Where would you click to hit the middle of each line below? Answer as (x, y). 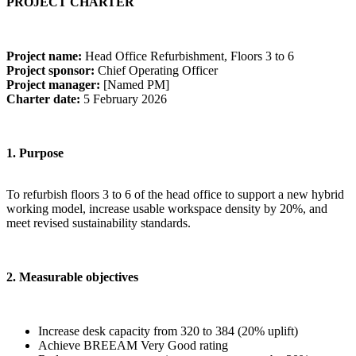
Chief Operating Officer (156, 70)
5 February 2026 (124, 99)
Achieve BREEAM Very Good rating (133, 345)
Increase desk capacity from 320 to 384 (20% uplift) (168, 331)
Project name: (44, 56)
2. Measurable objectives (72, 277)
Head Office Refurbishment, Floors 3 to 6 (188, 56)
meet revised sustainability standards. (99, 223)
